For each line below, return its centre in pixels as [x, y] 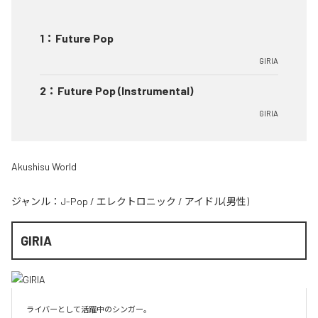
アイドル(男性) [217, 201]
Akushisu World [44, 166]
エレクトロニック [136, 201]
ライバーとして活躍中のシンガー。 [89, 309]
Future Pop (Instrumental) [125, 91]
